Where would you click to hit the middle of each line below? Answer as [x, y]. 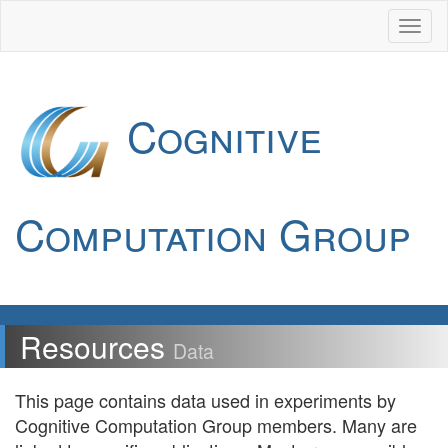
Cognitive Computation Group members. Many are [216, 425]
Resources [96, 346]
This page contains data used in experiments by [205, 400]
